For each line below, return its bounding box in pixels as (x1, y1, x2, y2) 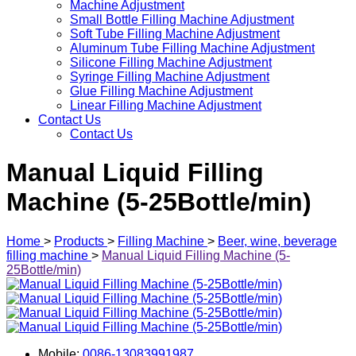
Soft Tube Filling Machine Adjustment (70, 27, 280, 41)
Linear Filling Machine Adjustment (70, 99, 261, 112)
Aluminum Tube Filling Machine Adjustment (70, 41, 315, 55)
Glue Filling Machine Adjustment (70, 84, 253, 98)
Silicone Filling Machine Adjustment (70, 56, 272, 69)
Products (54, 234, 104, 248)
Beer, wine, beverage (218, 234, 337, 248)
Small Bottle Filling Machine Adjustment (70, 13, 294, 26)
